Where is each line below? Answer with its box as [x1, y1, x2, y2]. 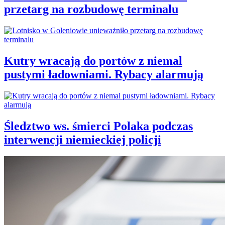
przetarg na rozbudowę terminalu [4, 2, 178, 16]
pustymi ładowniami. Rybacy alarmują [4, 67, 203, 81]
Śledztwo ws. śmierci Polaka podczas [4, 119, 193, 133]
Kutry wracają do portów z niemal [4, 54, 182, 67]
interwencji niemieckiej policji [4, 133, 161, 146]
